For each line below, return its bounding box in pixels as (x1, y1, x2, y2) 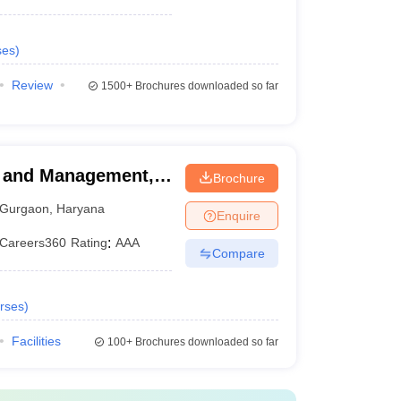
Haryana (56, 200, 106, 216)
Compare (211, 245, 265, 260)
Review (11, 78, 53, 92)
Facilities (11, 334, 61, 348)
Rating (71, 235, 108, 250)
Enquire (216, 208, 260, 223)
